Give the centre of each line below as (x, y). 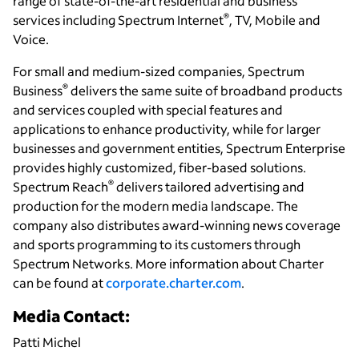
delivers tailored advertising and (209, 187)
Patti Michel (47, 342)
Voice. (31, 39)
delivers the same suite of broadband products (205, 91)
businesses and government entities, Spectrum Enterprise (179, 148)
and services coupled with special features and (148, 110)
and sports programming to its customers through (157, 244)
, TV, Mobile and (275, 20)
